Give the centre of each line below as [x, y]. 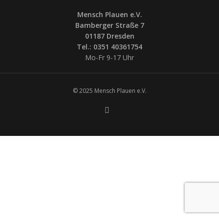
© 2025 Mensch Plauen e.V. [109, 90]
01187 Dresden [109, 36]
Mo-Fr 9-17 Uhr [109, 57]
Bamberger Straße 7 [109, 25]
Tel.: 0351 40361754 [109, 46]
